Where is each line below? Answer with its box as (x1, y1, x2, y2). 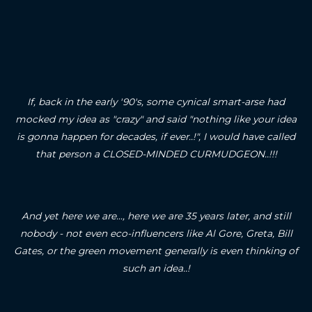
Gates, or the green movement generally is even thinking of (14, 244, 298, 256)
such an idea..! (122, 262, 190, 274)
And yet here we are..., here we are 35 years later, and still (21, 210, 291, 221)
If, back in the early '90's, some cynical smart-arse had (27, 95, 285, 107)
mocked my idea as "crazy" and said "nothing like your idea (15, 113, 297, 125)
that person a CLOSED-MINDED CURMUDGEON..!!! (35, 148, 277, 159)
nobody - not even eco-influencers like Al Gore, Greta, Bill (19, 227, 292, 239)
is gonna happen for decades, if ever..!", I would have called (17, 130, 295, 142)
